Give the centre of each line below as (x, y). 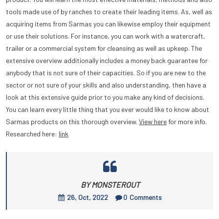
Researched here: (32, 134)
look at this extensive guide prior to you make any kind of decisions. (105, 97)
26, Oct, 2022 (88, 197)
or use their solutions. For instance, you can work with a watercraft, (106, 36)
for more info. (187, 121)
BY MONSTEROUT (110, 185)
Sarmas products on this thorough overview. (72, 121)
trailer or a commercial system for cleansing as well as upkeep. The (104, 48)
